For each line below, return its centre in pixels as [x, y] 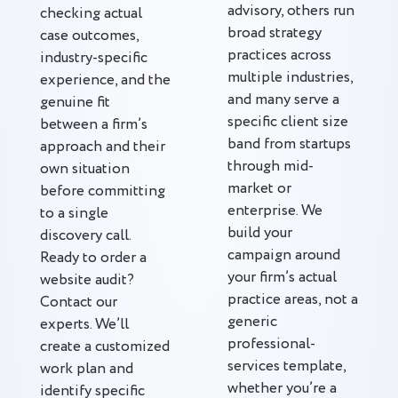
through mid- [271, 167]
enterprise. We [275, 211]
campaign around [284, 255]
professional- [271, 344]
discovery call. [86, 236]
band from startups [289, 144]
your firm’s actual [282, 278]
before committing [103, 191]
